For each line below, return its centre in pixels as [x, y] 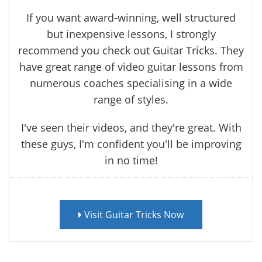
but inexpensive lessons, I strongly [131, 34]
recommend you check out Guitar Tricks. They [131, 51]
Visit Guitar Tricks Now [133, 215]
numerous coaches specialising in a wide [131, 83]
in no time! [131, 161]
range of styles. [131, 100]
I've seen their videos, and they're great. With [131, 128]
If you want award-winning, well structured [131, 18]
